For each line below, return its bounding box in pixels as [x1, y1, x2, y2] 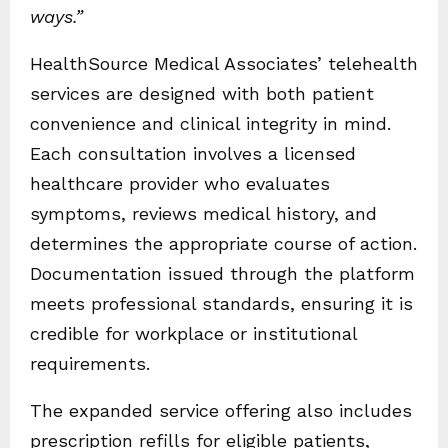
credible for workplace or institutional [30, 323, 357, 345]
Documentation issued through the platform [30, 263, 415, 285]
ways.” [30, 6, 83, 28]
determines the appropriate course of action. [30, 233, 417, 255]
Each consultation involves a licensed [30, 143, 356, 165]
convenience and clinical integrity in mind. [30, 113, 391, 135]
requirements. [30, 353, 150, 375]
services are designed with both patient [30, 83, 374, 105]
